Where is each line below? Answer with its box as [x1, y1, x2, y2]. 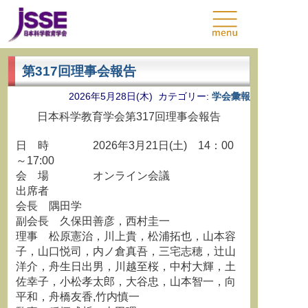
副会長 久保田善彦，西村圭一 [16, 215, 170, 227]
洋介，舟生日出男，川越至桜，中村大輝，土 [16, 261, 236, 272]
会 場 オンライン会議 [16, 170, 170, 181]
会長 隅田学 [16, 200, 82, 212]
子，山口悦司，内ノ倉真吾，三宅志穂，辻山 [16, 245, 236, 257]
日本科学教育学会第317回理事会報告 [37, 111, 221, 122]
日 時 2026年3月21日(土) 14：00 [16, 140, 234, 151]
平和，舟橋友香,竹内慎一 [16, 291, 140, 302]
